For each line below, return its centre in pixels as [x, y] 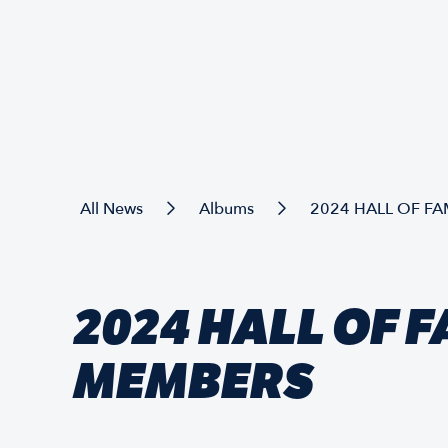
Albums [226, 209]
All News [111, 209]
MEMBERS [194, 382]
